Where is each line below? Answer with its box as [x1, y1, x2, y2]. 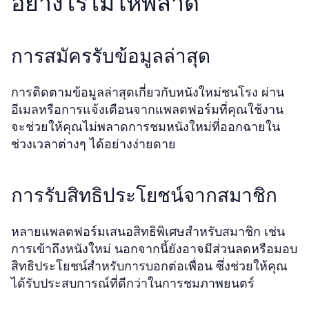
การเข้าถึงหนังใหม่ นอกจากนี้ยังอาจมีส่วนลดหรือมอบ [11, 240, 297, 257]
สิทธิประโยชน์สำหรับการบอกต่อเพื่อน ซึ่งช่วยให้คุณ [11, 257, 288, 275]
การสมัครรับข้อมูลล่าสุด [11, 43, 210, 70]
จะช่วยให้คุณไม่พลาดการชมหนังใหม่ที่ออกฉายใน [11, 118, 280, 135]
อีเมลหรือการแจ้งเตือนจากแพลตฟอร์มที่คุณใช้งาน [11, 101, 283, 118]
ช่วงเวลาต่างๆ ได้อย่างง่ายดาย [11, 135, 176, 152]
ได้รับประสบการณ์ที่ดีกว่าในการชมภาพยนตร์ [11, 275, 255, 292]
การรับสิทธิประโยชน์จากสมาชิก [11, 182, 277, 209]
